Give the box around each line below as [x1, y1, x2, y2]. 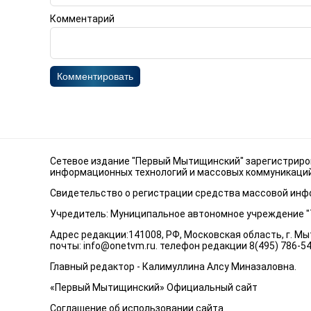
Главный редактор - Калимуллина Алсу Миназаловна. [50, 261, 296, 272]
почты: [50, 240, 83, 251]
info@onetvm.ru [83, 240, 155, 251]
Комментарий [50, 12, 115, 24]
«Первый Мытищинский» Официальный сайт [50, 282, 258, 293]
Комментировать [57, 70, 133, 82]
